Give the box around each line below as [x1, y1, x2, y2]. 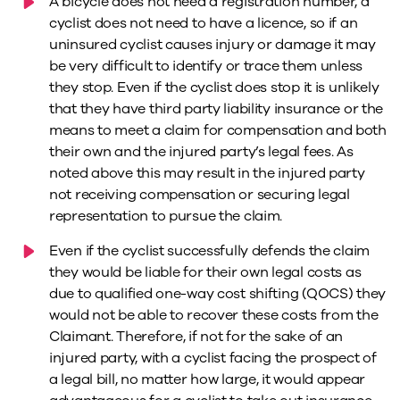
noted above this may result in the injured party [49, 163, 365, 184]
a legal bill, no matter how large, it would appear [49, 370, 366, 390]
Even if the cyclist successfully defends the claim [49, 241, 371, 262]
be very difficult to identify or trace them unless [49, 56, 363, 77]
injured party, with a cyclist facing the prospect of [49, 348, 377, 369]
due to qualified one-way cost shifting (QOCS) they [49, 284, 387, 304]
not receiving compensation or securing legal [49, 185, 350, 205]
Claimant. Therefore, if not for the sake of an [49, 327, 344, 347]
